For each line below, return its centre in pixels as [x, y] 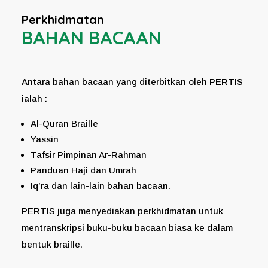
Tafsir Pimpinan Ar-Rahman [88, 154]
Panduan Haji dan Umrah [83, 170]
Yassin [44, 139]
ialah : [34, 98]
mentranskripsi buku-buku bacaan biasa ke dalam [127, 227]
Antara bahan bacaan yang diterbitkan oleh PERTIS [132, 81]
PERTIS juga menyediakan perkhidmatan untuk [122, 211]
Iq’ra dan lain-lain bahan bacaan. [100, 185]
